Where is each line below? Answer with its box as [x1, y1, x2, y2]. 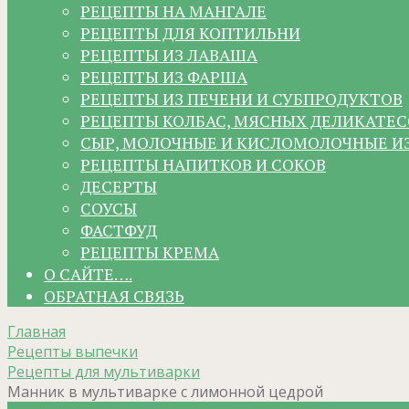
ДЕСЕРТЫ [80, 175, 157, 198]
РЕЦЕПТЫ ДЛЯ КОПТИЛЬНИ [80, 22, 300, 45]
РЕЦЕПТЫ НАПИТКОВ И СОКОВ [80, 153, 326, 176]
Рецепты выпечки [7, 341, 138, 362]
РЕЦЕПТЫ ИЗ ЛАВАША [80, 44, 257, 67]
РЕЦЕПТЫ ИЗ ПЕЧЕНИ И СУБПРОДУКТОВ [80, 88, 403, 110]
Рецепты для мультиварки [7, 362, 200, 383]
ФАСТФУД [80, 219, 157, 242]
